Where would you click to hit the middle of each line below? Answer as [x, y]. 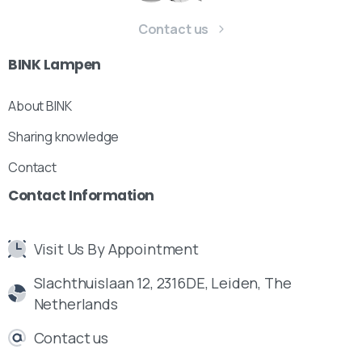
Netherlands [76, 304]
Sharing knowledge [64, 137]
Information [112, 196]
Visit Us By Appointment [116, 249]
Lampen [72, 65]
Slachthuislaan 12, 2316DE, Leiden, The [162, 283]
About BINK [40, 106]
